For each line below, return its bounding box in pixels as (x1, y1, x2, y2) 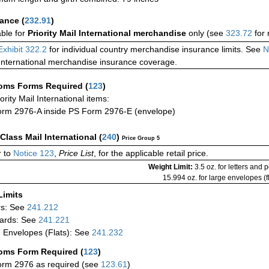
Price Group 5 (122, 135, 160, 142)
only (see (189, 28, 226, 38)
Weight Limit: (148, 163, 195, 172)
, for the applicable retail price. (94, 148, 208, 159)
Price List (59, 148, 94, 159)
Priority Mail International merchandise (28, 28, 189, 38)
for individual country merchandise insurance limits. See (47, 44, 261, 55)
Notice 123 (11, 148, 54, 159)
